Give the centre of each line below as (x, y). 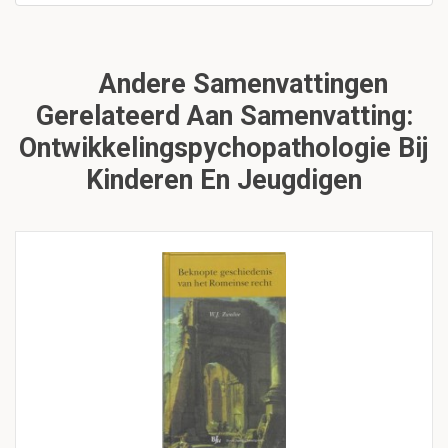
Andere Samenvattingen (240, 84)
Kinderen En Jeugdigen (224, 180)
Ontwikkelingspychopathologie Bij (224, 148)
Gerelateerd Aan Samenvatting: (224, 116)
